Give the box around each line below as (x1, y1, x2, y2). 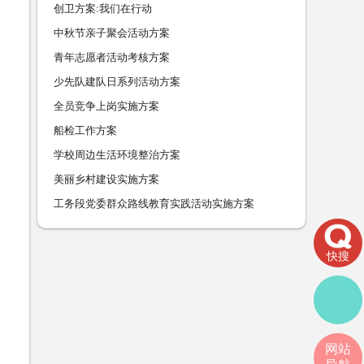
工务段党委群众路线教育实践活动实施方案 (54, 197, 254, 210)
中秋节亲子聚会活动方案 (54, 27, 170, 39)
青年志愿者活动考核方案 (54, 51, 170, 63)
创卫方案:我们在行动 (54, 2, 152, 15)
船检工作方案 (54, 124, 117, 136)
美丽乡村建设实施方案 (54, 173, 159, 185)
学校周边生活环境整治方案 (54, 149, 180, 161)
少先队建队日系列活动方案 (54, 76, 180, 88)
